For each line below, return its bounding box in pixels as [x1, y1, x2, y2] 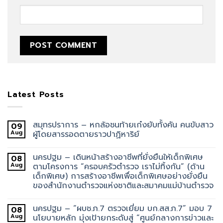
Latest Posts [7, 88, 64, 101]
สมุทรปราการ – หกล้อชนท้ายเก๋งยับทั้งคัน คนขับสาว [33, 119, 214, 131]
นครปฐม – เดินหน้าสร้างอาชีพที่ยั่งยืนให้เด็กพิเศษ [33, 151, 203, 164]
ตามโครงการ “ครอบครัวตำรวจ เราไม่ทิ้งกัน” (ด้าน [33, 161, 205, 173]
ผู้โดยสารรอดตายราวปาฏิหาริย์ [33, 128, 139, 141]
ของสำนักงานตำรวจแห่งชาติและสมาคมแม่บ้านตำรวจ [33, 180, 214, 192]
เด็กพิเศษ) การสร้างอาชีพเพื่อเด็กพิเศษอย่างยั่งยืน [33, 170, 208, 183]
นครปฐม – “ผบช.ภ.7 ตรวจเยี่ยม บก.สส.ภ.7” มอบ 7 [33, 203, 212, 215]
